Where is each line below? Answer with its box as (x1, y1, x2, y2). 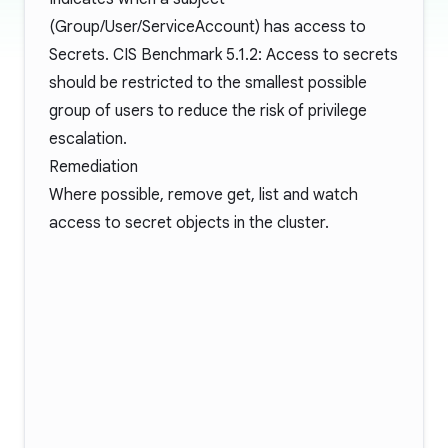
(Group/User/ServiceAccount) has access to (49, 17, 366, 37)
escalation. (49, 129, 127, 149)
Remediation (49, 157, 138, 177)
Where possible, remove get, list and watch (49, 185, 358, 205)
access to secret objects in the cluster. (49, 213, 329, 233)
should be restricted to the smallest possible (49, 73, 367, 93)
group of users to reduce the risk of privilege (49, 101, 367, 121)
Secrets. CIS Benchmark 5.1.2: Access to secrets (49, 45, 398, 65)
